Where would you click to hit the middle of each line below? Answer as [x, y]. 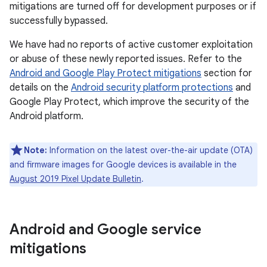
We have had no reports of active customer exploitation [131, 45]
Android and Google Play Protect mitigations [105, 73]
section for [227, 73]
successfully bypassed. [59, 21]
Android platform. [46, 116]
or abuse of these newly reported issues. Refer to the [126, 59]
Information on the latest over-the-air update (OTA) [150, 150]
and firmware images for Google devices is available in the [123, 164]
